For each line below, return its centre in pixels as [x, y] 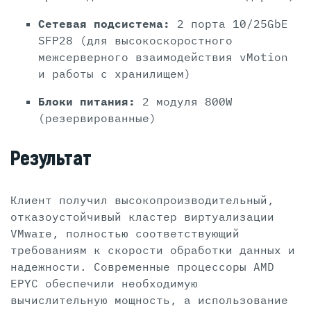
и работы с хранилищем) [115, 74]
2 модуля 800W [187, 102]
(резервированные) [97, 118]
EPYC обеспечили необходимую [104, 284]
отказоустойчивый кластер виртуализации [142, 217]
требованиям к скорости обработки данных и [153, 250]
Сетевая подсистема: [108, 24]
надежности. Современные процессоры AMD [142, 267]
